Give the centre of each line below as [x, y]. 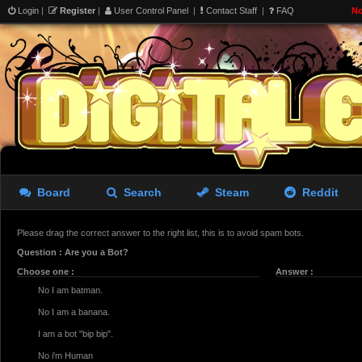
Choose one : [46, 271]
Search [139, 192]
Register [76, 11]
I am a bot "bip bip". [76, 334]
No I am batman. [71, 290]
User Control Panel [150, 11]
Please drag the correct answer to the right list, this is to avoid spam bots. [160, 233]
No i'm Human [66, 356]
